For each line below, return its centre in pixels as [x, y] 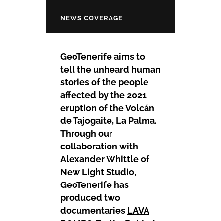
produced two [90, 197]
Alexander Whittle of [105, 159]
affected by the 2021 [103, 95]
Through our [86, 133]
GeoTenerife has [94, 184]
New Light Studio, [98, 172]
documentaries [94, 210]
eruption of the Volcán [107, 108]
